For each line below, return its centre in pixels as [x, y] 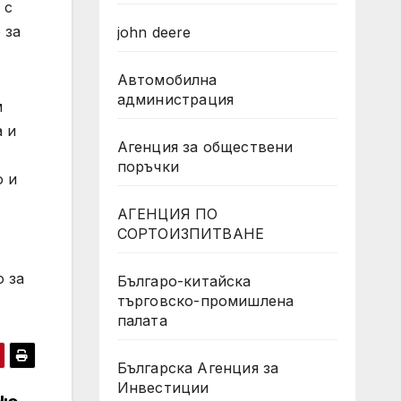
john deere [154, 32]
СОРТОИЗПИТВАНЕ [191, 234]
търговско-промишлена [205, 301]
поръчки [148, 166]
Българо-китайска [184, 281]
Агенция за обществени [205, 147]
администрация [175, 99]
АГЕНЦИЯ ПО [167, 214]
